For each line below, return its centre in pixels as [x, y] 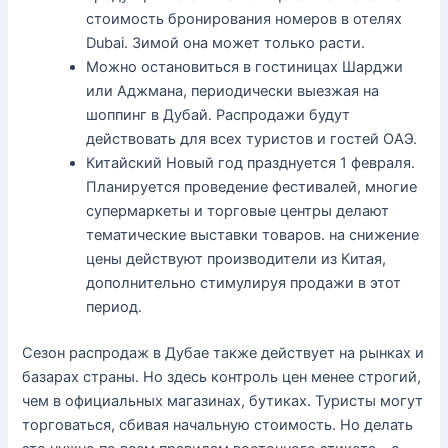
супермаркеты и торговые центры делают [238, 210]
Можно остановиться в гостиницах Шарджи [245, 66]
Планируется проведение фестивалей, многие [252, 186]
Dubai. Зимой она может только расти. [226, 42]
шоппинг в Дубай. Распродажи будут [218, 114]
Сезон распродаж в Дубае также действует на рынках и [223, 352]
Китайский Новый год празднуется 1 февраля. [251, 162]
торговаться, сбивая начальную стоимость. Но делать [218, 424]
